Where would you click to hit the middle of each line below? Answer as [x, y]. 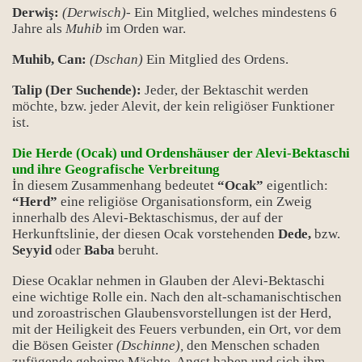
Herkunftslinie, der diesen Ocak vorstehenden [145, 234]
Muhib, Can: [49, 59]
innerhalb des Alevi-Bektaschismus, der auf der [147, 218]
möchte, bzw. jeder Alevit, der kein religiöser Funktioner [173, 106]
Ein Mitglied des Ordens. [216, 59]
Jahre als [39, 29]
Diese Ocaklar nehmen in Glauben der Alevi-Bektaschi [168, 281]
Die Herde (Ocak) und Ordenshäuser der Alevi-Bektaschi [181, 153]
